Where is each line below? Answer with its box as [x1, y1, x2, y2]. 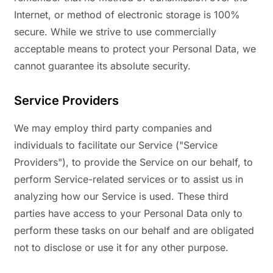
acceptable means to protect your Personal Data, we [14, 43, 256, 55]
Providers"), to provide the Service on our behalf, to [14, 156, 253, 169]
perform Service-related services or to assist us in [14, 173, 243, 186]
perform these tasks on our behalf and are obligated [14, 224, 254, 237]
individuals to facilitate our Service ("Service [14, 139, 218, 152]
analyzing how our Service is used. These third [14, 190, 229, 203]
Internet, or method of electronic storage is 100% [14, 9, 240, 21]
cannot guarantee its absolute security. [14, 60, 191, 73]
